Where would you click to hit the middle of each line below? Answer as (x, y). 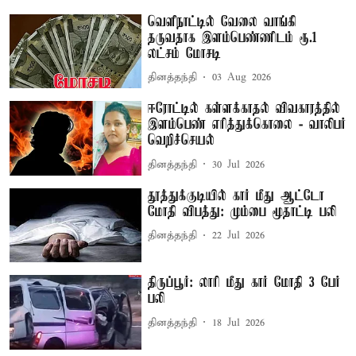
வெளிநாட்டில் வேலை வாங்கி (222, 22)
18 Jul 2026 (239, 323)
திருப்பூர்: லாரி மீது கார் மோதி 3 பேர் (244, 283)
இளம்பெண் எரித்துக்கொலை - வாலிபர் (247, 125)
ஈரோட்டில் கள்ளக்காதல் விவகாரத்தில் (244, 109)
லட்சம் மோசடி (185, 54)
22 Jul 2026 (239, 236)
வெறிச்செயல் (182, 141)
